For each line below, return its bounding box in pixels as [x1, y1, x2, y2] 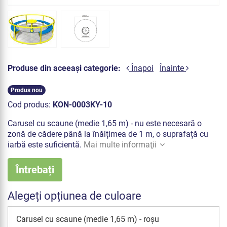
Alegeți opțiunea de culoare [8, 189, 141, 202]
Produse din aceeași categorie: [8, 63, 121, 73]
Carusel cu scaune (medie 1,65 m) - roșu [16, 214, 159, 224]
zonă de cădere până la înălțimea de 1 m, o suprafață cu [8, 129, 208, 139]
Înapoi [129, 63, 154, 73]
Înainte [160, 63, 186, 73]
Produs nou [11, 86, 43, 94]
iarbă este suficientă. [8, 139, 84, 149]
